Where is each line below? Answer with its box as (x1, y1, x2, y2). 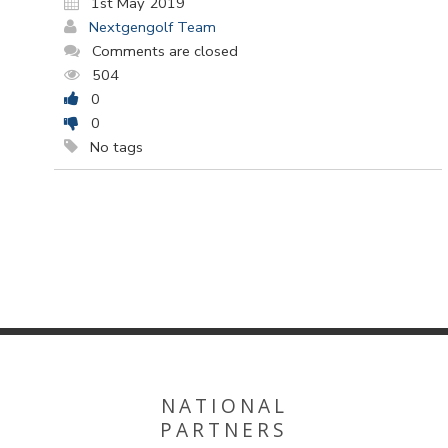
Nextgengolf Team (89, 17, 216, 38)
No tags (86, 137, 143, 158)
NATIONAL (160, 391, 288, 419)
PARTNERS (160, 415, 288, 443)
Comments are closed (92, 41, 238, 62)
